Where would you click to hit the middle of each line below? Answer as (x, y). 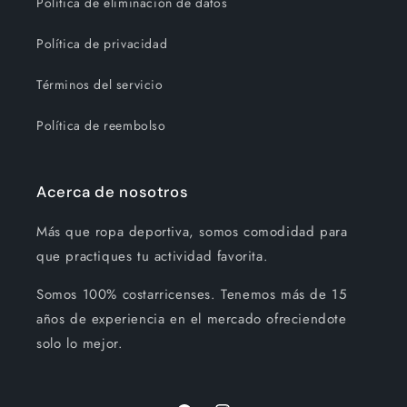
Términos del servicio (100, 84)
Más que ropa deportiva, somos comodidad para (192, 232)
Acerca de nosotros (113, 192)
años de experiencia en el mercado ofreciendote (192, 319)
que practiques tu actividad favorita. (153, 256)
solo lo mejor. (80, 343)
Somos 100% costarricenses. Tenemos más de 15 (192, 294)
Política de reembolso (101, 125)
